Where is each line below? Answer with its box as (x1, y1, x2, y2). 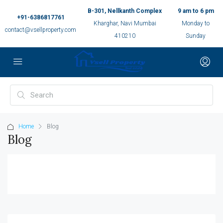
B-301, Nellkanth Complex (88, 7, 162, 14)
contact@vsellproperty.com (5, 26, 76, 33)
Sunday (186, 32, 206, 39)
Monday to (182, 20, 210, 27)
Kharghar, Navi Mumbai (93, 20, 156, 27)
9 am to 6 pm (177, 7, 214, 14)
